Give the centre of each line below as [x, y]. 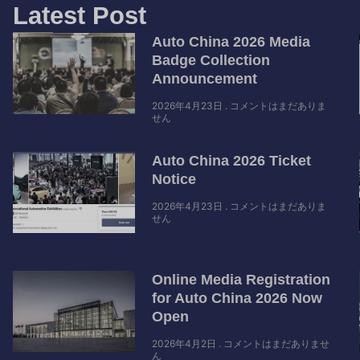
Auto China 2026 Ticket [232, 161]
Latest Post [80, 16]
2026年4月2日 [186, 344]
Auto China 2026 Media [231, 42]
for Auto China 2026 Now [237, 299]
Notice [174, 180]
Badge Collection [211, 61]
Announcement [205, 79]
